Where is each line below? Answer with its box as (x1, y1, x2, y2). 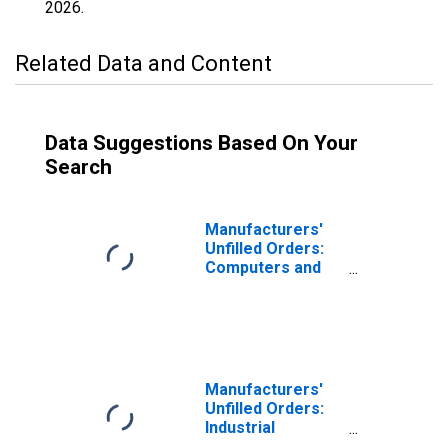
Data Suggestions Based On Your (45, 131, 358, 155)
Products (205, 296, 275, 315)
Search (45, 155, 112, 179)
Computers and (205, 258, 321, 277)
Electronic (205, 277, 282, 296)
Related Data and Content (15, 51, 272, 76)
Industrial (205, 418, 275, 437)
